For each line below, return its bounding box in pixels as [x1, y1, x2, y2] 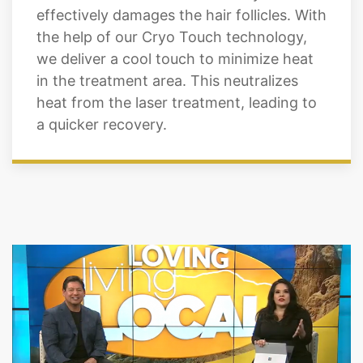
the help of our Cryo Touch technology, [36, 28, 307, 45]
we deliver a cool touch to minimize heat [36, 49, 314, 67]
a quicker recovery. [36, 115, 167, 133]
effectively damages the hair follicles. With [36, 6, 327, 23]
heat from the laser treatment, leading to [36, 93, 317, 111]
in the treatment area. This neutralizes [36, 71, 298, 89]
